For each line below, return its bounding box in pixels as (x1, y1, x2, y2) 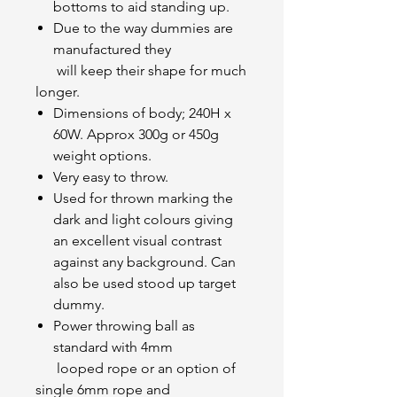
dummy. (53, 296, 115, 313)
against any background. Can (53, 253, 236, 270)
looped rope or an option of (35, 360, 236, 377)
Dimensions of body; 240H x (53, 105, 231, 121)
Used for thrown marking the (53, 190, 233, 206)
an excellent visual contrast (53, 232, 222, 249)
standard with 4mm (53, 339, 173, 355)
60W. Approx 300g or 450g (53, 126, 219, 143)
